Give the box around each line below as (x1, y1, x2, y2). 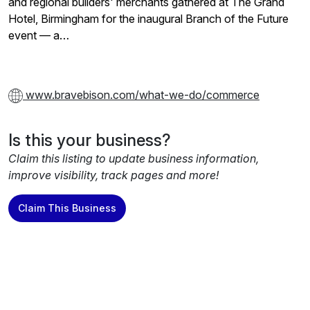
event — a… (8, 28, 69, 43)
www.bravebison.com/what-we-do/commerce (23, 88, 259, 102)
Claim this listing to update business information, (8, 152, 259, 166)
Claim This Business (18, 202, 116, 215)
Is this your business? (8, 130, 171, 151)
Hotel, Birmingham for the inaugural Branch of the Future (8, 12, 289, 26)
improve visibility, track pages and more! (8, 168, 219, 183)
